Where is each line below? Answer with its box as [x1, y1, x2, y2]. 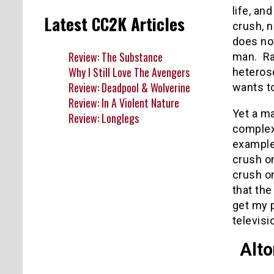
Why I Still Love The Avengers [68, 64, 190, 80]
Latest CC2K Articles [44, 12, 185, 37]
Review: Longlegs [68, 109, 139, 126]
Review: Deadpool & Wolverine [68, 79, 190, 95]
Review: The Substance [68, 48, 163, 65]
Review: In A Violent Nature [68, 94, 179, 111]
